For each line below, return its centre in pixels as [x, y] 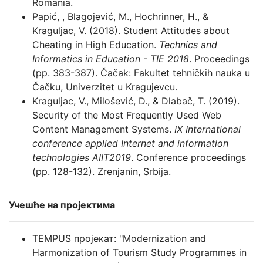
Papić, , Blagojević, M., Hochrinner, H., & [120, 16]
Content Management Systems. [103, 129]
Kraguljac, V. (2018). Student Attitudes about [131, 30]
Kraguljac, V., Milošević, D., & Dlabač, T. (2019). [136, 101]
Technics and [187, 44]
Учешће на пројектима [62, 205]
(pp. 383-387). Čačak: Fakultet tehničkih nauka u [141, 73]
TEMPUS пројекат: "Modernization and [119, 238]
